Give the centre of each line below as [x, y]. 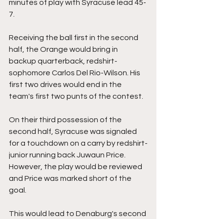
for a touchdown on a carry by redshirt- [78, 143]
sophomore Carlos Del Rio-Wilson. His [75, 73]
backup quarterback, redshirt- [63, 61]
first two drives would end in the [66, 85]
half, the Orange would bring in [64, 50]
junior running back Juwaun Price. [68, 155]
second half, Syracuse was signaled [74, 132]
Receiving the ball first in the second [74, 38]
